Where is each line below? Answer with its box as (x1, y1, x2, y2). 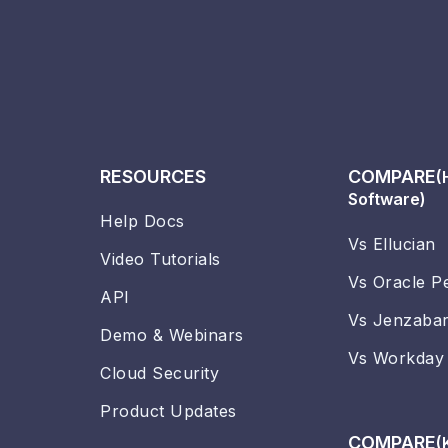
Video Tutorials (100, 249, 221, 270)
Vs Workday (348, 348, 444, 369)
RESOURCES (100, 166, 206, 188)
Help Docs (100, 211, 185, 232)
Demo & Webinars (100, 325, 244, 346)
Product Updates (100, 401, 237, 422)
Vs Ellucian (348, 234, 436, 255)
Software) (348, 189, 426, 210)
